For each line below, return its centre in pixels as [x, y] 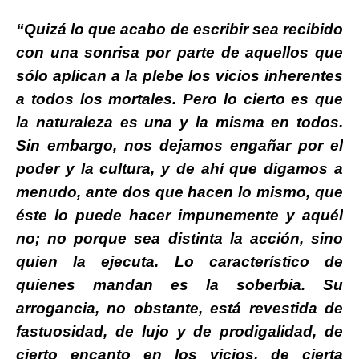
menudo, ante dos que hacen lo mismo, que [179, 192]
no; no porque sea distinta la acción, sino [179, 239]
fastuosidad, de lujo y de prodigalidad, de [179, 332]
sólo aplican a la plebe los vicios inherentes [179, 76]
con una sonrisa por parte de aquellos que [179, 53]
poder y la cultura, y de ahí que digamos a [179, 169]
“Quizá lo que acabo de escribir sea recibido [179, 30]
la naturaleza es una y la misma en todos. [179, 123]
